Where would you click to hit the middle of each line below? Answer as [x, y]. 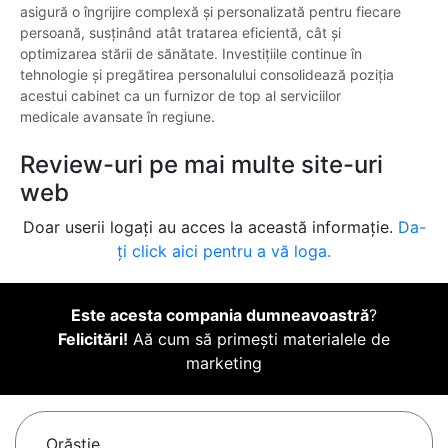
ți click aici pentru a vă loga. [224, 251]
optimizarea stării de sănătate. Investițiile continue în [191, 54]
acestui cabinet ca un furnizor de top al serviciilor [180, 96]
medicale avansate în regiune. [117, 117]
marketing [224, 363]
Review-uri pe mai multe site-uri [201, 165]
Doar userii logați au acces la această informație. [210, 227]
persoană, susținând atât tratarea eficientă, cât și [180, 33]
